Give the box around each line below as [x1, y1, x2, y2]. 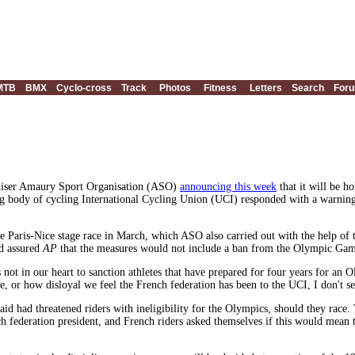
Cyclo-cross [56, 82, 112, 94]
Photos [159, 82, 191, 94]
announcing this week [180, 181, 277, 193]
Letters [250, 82, 282, 94]
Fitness [204, 82, 237, 94]
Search [292, 82, 324, 94]
